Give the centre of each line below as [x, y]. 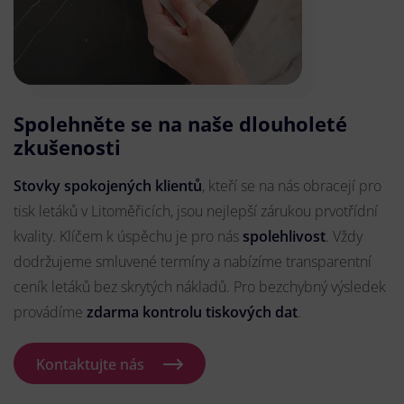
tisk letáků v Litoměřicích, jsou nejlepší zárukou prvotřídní [196, 211]
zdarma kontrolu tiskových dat [192, 312]
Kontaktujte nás [90, 365]
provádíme [50, 312]
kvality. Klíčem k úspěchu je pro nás [128, 237]
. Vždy [344, 237]
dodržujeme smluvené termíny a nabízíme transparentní [193, 262]
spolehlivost [284, 237]
